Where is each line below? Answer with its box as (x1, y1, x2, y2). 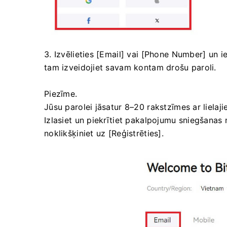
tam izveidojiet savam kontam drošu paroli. (44, 62, 216, 72)
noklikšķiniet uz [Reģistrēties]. (44, 128, 164, 138)
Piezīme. (44, 88, 78, 99)
